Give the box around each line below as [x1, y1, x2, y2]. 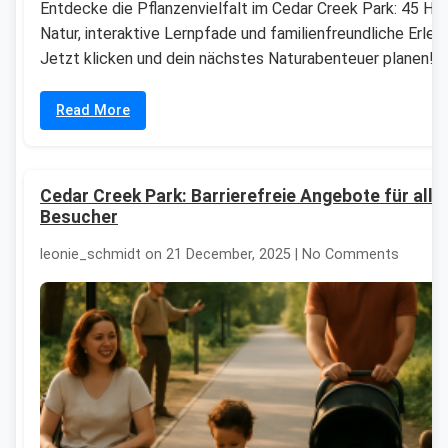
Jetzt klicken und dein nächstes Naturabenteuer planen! [40, 49, 434, 69]
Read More [56, 102, 130, 120]
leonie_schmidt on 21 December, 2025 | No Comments [40, 245, 399, 263]
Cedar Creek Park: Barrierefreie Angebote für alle [40, 186, 443, 207]
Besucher [40, 207, 118, 228]
